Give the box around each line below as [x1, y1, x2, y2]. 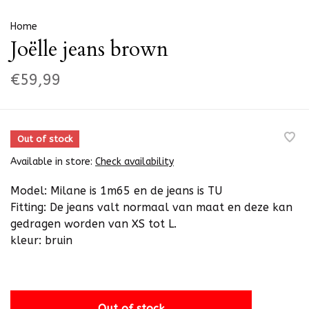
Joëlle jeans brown [10, 35, 168, 64]
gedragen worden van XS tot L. [10, 217, 177, 231]
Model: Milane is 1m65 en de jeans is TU [10, 184, 222, 198]
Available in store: [10, 156, 95, 168]
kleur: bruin [10, 234, 72, 248]
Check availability [95, 156, 174, 168]
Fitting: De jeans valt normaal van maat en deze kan [10, 201, 292, 215]
